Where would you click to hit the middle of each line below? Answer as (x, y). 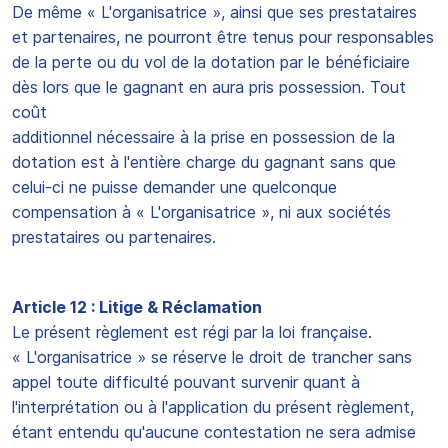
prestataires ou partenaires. (114, 237)
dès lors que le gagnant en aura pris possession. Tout (209, 87)
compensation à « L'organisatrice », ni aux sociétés (201, 212)
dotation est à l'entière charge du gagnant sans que (204, 162)
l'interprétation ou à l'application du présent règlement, (213, 407)
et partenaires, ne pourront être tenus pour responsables (223, 37)
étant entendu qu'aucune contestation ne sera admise (214, 432)
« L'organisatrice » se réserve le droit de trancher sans (212, 357)
